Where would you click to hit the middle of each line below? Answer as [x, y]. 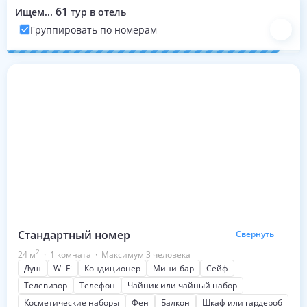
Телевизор [46, 285]
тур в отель [98, 12]
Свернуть [255, 234]
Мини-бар [173, 268]
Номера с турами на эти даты [133, 74]
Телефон [97, 285]
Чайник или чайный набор [182, 285]
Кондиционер [112, 268]
